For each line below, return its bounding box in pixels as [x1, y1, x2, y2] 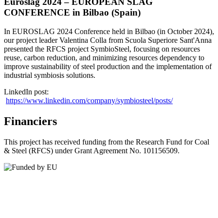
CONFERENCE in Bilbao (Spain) [4, 7, 141, 18]
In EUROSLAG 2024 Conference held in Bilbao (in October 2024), [4, 27, 214, 36]
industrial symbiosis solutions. [4, 71, 95, 80]
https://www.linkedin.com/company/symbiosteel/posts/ [6, 96, 173, 105]
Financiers [4, 115, 57, 128]
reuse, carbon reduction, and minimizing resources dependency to [4, 54, 204, 62]
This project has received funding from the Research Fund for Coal [4, 138, 209, 146]
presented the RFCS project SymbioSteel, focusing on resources [4, 45, 200, 54]
